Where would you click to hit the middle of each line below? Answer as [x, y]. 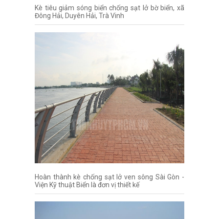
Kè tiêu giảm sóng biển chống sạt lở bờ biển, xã [109, 8]
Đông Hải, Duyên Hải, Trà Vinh [79, 15]
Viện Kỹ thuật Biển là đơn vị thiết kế [87, 185]
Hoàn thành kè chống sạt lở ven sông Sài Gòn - [109, 177]
